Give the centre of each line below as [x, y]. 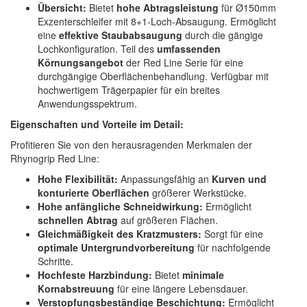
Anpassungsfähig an [165, 179]
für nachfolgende [233, 247]
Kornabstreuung [76, 288]
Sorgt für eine [232, 233]
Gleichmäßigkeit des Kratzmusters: [120, 233]
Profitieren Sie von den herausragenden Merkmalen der [131, 144]
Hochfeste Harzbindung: [95, 274]
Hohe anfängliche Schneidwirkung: [120, 206]
